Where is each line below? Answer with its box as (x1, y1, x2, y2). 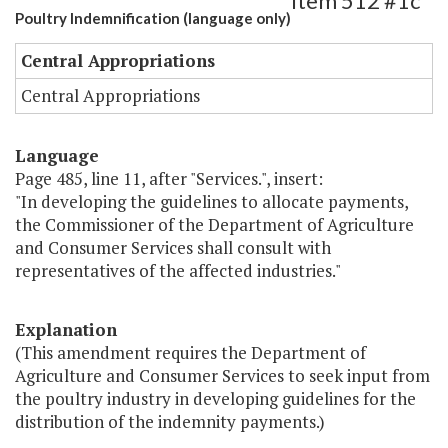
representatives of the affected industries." (15, 259, 341, 283)
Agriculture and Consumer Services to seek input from (15, 364, 430, 388)
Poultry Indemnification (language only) (15, 9, 291, 28)
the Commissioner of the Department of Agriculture (15, 213, 414, 237)
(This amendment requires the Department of (15, 341, 366, 365)
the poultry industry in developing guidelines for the (15, 387, 416, 411)
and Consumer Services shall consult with (15, 236, 331, 260)
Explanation (15, 318, 117, 342)
